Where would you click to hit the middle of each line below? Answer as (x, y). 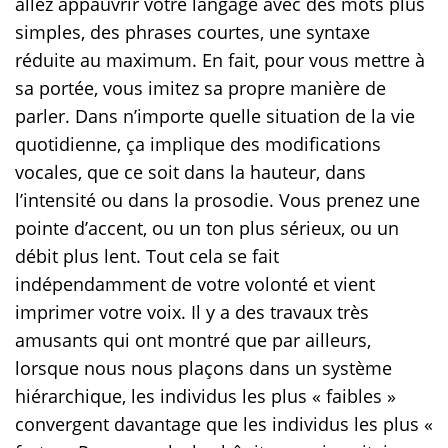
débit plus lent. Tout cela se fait (147, 255)
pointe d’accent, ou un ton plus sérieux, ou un (207, 227)
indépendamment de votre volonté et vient (195, 283)
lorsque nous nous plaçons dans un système (203, 367)
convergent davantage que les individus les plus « (224, 423)
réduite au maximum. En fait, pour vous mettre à (220, 59)
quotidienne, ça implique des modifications (198, 143)
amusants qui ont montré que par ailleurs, (193, 339)
